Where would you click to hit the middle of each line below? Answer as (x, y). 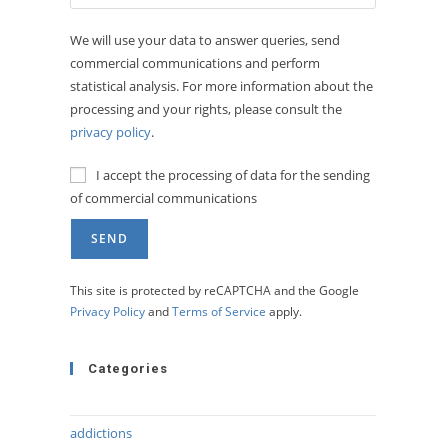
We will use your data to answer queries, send (205, 40)
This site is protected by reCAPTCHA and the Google (214, 290)
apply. (284, 311)
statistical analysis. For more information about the (221, 86)
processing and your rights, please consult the (206, 109)
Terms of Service (219, 311)
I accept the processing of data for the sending (233, 175)
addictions (101, 433)
